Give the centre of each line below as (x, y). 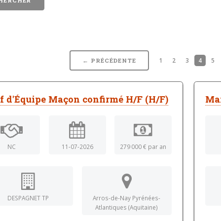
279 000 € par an (143, 147)
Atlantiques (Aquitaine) (127, 207)
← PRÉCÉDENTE (109, 61)
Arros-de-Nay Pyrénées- (127, 198)
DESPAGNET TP (28, 198)
